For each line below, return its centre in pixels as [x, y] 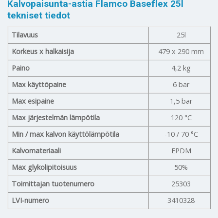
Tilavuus [25, 35]
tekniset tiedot [39, 16]
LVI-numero [31, 200]
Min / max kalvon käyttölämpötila [66, 134]
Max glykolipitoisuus [45, 167]
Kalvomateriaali [36, 150]
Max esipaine [33, 101]
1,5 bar [181, 101]
